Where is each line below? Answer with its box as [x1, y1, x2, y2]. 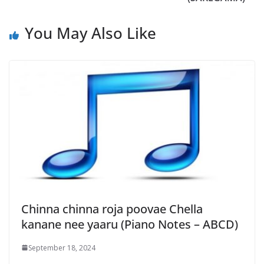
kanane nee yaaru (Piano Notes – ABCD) [21, 216, 238, 232]
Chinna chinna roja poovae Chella [21, 200, 203, 217]
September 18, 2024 [28, 242, 95, 253]
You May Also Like [25, 22, 156, 44]
